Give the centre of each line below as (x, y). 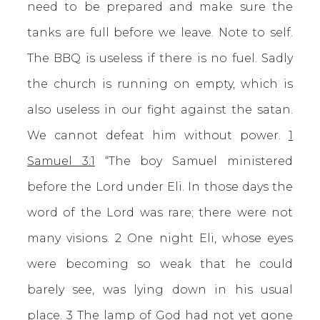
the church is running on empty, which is (160, 84)
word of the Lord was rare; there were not (160, 212)
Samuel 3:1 (61, 161)
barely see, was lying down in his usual (160, 290)
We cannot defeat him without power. (158, 135)
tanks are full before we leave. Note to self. (160, 32)
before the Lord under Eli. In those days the (160, 187)
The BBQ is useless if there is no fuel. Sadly (160, 58)
